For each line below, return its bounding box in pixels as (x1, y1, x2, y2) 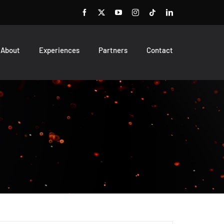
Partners (98, 45, 128, 54)
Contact (146, 45, 173, 54)
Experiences (39, 45, 80, 54)
